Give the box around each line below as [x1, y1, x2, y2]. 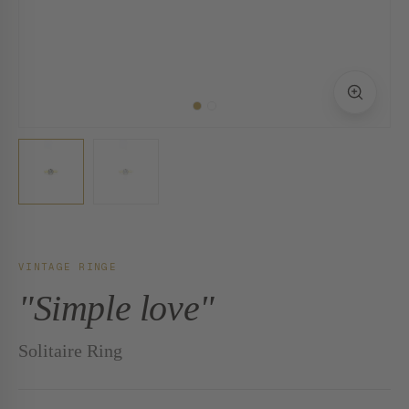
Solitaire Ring [18, 341, 122, 361]
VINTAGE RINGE [18, 260, 118, 273]
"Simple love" [18, 288, 215, 329]
